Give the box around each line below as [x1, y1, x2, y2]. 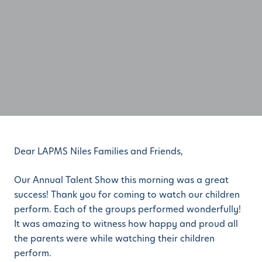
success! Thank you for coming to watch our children [14, 188, 240, 201]
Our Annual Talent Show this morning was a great [14, 174, 229, 187]
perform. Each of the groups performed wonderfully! [14, 203, 241, 216]
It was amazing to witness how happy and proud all [14, 218, 238, 230]
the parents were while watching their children [14, 232, 215, 245]
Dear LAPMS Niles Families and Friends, [14, 145, 183, 158]
